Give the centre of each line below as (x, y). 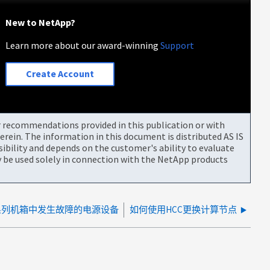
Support (177, 45)
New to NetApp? (41, 22)
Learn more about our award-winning (83, 45)
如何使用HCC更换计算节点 (183, 209)
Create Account (60, 74)
